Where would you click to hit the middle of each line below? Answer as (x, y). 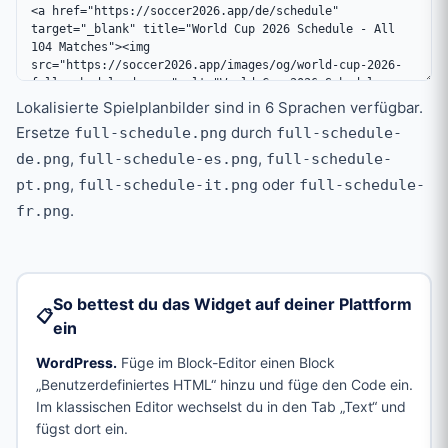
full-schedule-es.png (168, 159)
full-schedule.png (150, 133)
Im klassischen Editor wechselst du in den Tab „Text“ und (220, 406)
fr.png (43, 211)
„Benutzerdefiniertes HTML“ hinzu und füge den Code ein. (224, 384)
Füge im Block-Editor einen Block (227, 362)
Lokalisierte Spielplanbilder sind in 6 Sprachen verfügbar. (219, 108)
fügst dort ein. (81, 428)
